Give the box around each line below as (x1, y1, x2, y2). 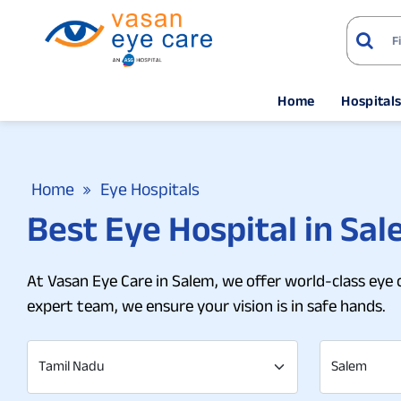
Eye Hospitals (100, 179, 200, 199)
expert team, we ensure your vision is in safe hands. (27, 296, 386, 315)
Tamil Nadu (38, 358, 105, 373)
